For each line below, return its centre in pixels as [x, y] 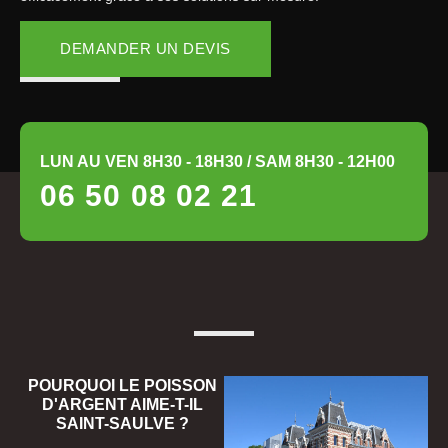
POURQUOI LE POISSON [122, 386]
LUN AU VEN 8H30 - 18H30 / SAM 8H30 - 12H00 [217, 162]
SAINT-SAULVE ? [122, 424]
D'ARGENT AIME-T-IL [122, 405]
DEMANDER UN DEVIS [145, 49]
